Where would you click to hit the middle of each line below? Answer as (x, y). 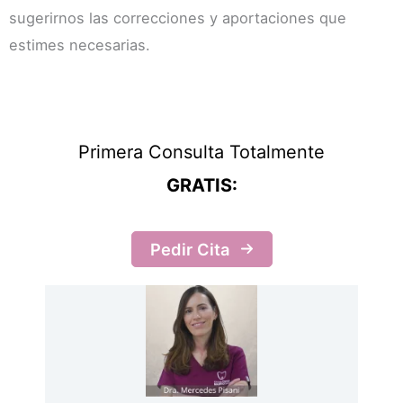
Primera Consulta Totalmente (201, 152)
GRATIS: (201, 185)
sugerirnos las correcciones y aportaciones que (178, 18)
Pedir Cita (189, 249)
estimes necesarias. (80, 45)
